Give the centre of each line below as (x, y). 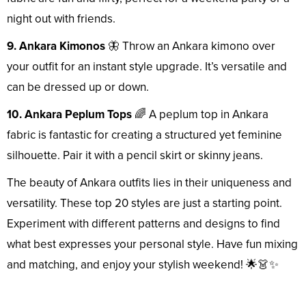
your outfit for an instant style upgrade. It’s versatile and (147, 67)
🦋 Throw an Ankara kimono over (190, 46)
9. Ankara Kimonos (56, 46)
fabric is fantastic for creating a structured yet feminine (144, 135)
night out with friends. (61, 19)
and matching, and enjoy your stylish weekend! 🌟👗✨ (143, 265)
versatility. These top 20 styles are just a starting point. (144, 204)
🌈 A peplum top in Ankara (200, 115)
